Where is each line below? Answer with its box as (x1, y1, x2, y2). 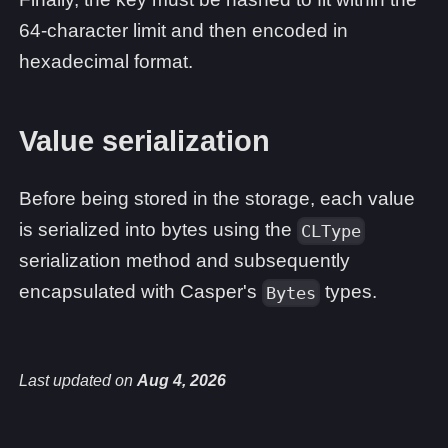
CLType (300, 220, 361, 241)
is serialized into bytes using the (19, 219, 297, 240)
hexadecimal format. (19, 50, 193, 72)
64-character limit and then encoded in (19, 19, 348, 41)
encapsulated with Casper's (19, 281, 262, 302)
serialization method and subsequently (19, 250, 350, 271)
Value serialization (19, 125, 270, 158)
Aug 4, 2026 (137, 371, 226, 389)
